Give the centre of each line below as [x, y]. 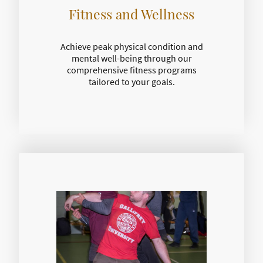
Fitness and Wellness [131, 14]
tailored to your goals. [131, 82]
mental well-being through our [131, 58]
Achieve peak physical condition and [131, 47]
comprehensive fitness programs [131, 70]
